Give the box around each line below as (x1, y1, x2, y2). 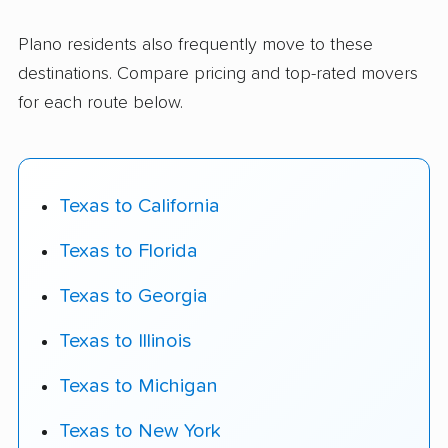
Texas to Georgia (59, 285, 208, 306)
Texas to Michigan (59, 375, 218, 396)
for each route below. (18, 94, 183, 113)
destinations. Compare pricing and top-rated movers (18, 65, 418, 84)
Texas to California (59, 195, 220, 216)
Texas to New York (59, 420, 221, 441)
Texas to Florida (59, 240, 198, 261)
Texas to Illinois (59, 330, 192, 351)
